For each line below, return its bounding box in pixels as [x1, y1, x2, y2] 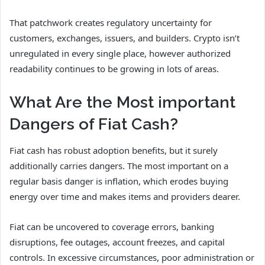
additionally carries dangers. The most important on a [9, 160, 228, 172]
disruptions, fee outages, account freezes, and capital [9, 236, 225, 248]
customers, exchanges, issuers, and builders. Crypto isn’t [9, 31, 240, 44]
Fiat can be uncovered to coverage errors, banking [9, 221, 214, 233]
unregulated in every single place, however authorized [9, 47, 231, 59]
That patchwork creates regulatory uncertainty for [9, 16, 212, 28]
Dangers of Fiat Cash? [9, 114, 178, 133]
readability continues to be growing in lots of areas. [9, 62, 219, 75]
